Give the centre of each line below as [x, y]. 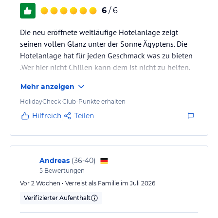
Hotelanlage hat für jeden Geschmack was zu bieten [106, 55]
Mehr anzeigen [47, 86]
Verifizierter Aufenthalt [57, 198]
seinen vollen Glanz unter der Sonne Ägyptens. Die [104, 44]
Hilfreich [47, 116]
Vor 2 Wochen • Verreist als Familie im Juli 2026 [88, 183]
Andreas [54, 160]
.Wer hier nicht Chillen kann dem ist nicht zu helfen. [105, 67]
